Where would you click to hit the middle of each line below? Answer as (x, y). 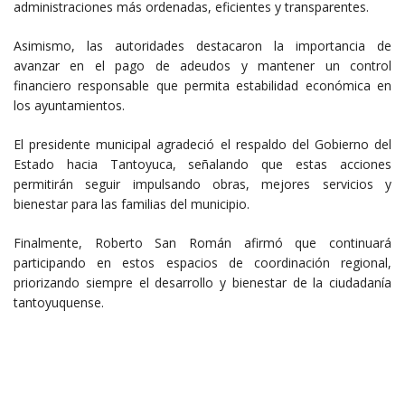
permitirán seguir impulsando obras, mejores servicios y (202, 184)
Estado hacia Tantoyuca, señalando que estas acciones (202, 164)
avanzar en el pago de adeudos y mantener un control (202, 65)
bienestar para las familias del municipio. (132, 203)
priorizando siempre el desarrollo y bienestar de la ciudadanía (202, 282)
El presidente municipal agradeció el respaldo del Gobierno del (202, 144)
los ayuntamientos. (69, 105)
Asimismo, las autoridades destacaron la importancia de (202, 45)
